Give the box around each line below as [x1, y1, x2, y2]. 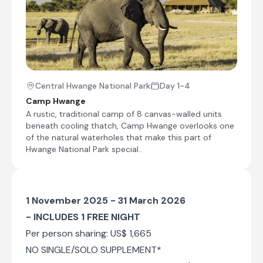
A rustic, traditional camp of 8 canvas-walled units [26, 108, 222, 119]
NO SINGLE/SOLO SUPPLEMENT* [26, 243, 161, 256]
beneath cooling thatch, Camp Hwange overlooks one [26, 120, 234, 131]
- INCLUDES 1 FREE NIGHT [26, 210, 140, 223]
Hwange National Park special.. [26, 143, 142, 154]
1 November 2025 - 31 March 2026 [26, 194, 186, 207]
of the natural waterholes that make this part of [26, 131, 211, 143]
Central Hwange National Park [35, 80, 150, 91]
